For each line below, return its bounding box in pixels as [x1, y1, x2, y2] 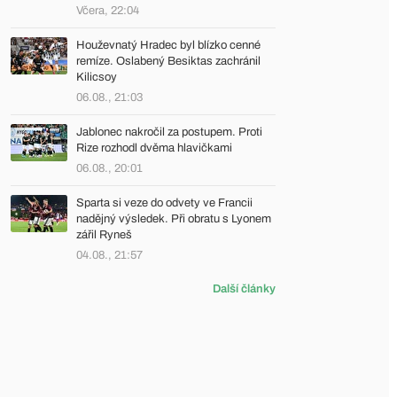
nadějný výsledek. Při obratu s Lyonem [76, 213, 271, 225]
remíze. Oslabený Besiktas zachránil [76, 55, 261, 67]
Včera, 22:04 [76, 4, 139, 17]
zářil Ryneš [76, 229, 132, 241]
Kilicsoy [76, 71, 117, 83]
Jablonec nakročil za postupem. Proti [76, 126, 262, 138]
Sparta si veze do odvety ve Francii [76, 197, 253, 209]
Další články [213, 283, 276, 295]
